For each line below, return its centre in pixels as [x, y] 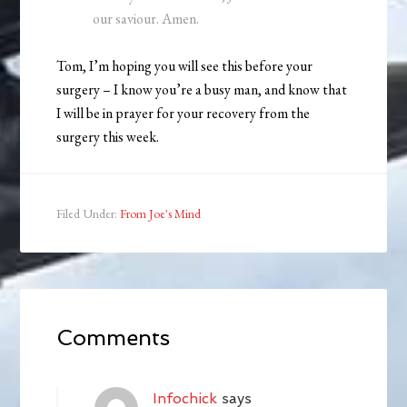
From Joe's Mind [161, 214]
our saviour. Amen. [146, 19]
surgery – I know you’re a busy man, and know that [202, 90]
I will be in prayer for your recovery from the [184, 114]
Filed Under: [89, 214]
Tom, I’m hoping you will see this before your [185, 66]
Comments [114, 338]
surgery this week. [108, 137]
